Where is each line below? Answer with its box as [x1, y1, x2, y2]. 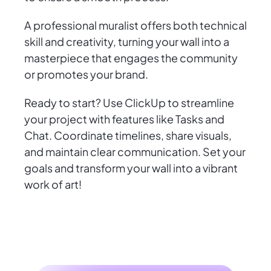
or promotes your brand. [24, 67, 148, 82]
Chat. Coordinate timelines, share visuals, [24, 128, 232, 143]
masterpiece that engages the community [24, 51, 238, 65]
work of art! [24, 177, 82, 192]
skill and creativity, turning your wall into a [24, 34, 229, 49]
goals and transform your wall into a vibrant [24, 161, 238, 175]
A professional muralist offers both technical [24, 18, 247, 33]
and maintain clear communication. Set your [24, 145, 246, 159]
